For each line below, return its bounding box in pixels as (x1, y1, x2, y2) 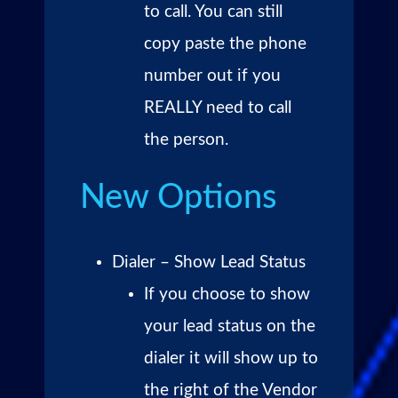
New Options (80, 179, 276, 214)
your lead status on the (144, 317, 315, 335)
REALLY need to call (144, 99, 291, 116)
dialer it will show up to (144, 349, 318, 367)
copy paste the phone (144, 35, 306, 52)
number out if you (144, 67, 281, 84)
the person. (144, 131, 228, 148)
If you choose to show (144, 285, 310, 303)
